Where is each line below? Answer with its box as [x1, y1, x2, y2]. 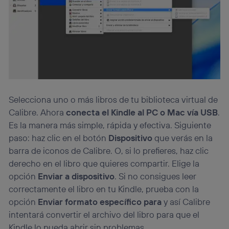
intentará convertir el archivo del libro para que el [9, 209, 200, 220]
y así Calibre [164, 196, 211, 208]
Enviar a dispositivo [38, 171, 115, 182]
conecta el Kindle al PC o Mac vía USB [66, 107, 218, 118]
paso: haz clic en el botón [9, 132, 109, 144]
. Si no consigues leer [114, 171, 197, 182]
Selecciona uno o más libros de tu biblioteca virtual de [9, 94, 218, 105]
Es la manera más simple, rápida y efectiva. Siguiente [9, 120, 212, 131]
